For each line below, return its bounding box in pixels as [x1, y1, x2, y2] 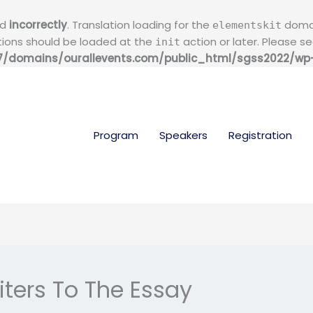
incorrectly [9, 17, 67, 32]
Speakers [159, 127, 208, 143]
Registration [228, 127, 292, 143]
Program [94, 127, 138, 143]
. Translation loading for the [67, 17, 212, 32]
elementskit [212, 19, 282, 31]
